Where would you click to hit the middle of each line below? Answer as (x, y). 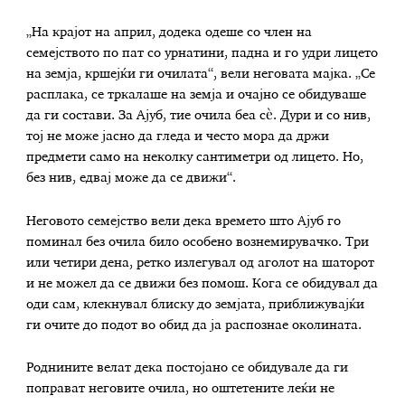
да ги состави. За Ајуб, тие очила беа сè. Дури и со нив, (199, 116)
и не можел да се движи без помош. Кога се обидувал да (202, 283)
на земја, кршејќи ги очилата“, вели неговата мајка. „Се (201, 75)
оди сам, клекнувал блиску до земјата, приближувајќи (196, 304)
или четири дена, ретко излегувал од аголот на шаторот (201, 263)
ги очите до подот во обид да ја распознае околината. (194, 325)
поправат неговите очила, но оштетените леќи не (181, 389)
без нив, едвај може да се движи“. (132, 179)
